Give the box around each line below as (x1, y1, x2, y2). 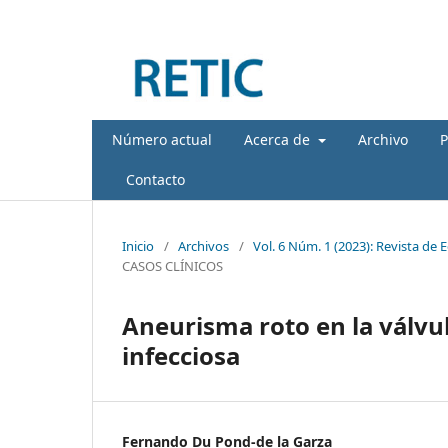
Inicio (122, 236, 154, 255)
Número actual (112, 129, 212, 149)
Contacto (126, 169, 185, 189)
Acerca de (244, 129, 314, 149)
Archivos (178, 236, 229, 255)
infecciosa (122, 338, 240, 372)
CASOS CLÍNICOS (122, 256, 223, 275)
